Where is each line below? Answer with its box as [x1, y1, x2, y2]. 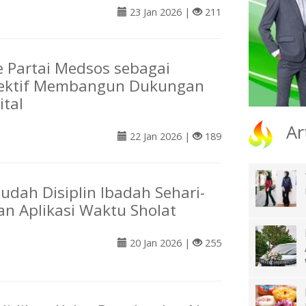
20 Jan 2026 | [127, 236, 193, 250]
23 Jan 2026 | [127, 5, 193, 19]
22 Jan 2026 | [127, 130, 193, 143]
